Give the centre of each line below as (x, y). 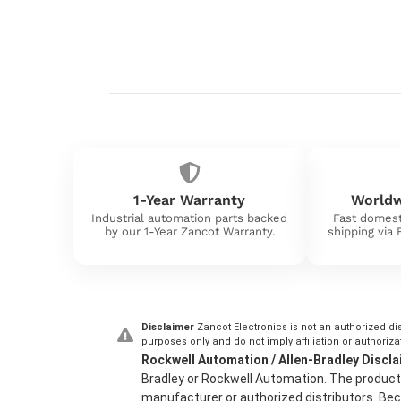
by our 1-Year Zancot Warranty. (189, 231)
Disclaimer (168, 328)
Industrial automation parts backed (190, 218)
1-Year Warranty (190, 200)
